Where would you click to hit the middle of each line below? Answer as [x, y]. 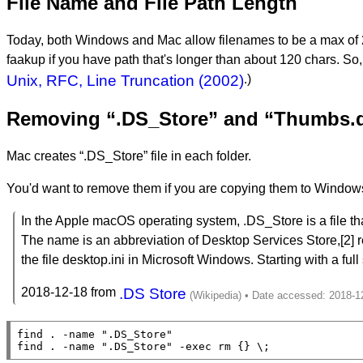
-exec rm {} [215, 346]
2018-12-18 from [70, 292]
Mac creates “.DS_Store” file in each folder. [129, 156]
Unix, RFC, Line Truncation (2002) [125, 81]
